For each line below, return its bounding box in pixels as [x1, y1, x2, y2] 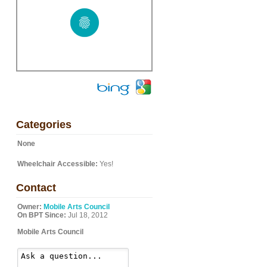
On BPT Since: [17, 211, 66, 219]
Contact [16, 182, 56, 194]
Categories [16, 119, 72, 131]
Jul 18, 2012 [66, 211, 108, 219]
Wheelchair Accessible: [17, 160, 98, 168]
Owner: [17, 203, 42, 211]
